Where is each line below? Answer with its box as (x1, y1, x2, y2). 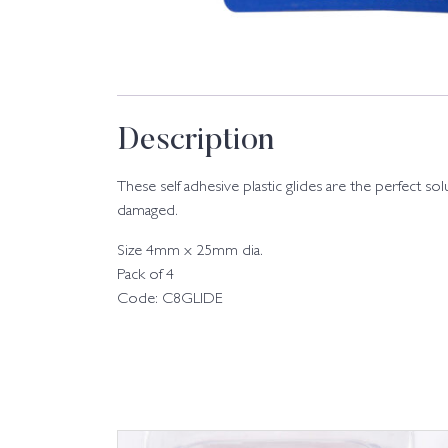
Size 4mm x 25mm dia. (117, 243, 263, 259)
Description (117, 124, 274, 157)
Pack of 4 (117, 267, 174, 283)
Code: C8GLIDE (117, 291, 223, 307)
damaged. (117, 203, 178, 219)
